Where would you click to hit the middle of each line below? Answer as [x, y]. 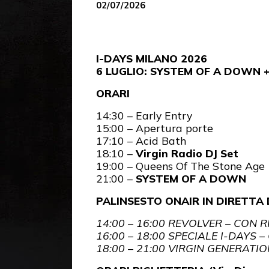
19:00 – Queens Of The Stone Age [180, 166]
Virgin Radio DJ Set [187, 153]
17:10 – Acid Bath [141, 141]
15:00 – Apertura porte [155, 128]
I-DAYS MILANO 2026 [152, 58]
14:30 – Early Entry [144, 115]
